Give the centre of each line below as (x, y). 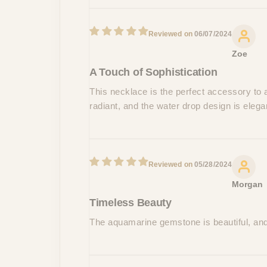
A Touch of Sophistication (153, 72)
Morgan (248, 184)
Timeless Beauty (131, 202)
